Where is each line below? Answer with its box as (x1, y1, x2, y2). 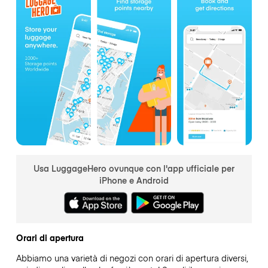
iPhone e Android (99, 173, 169, 186)
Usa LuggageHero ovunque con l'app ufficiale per (33, 162, 234, 174)
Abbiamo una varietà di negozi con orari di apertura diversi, (16, 252, 248, 264)
